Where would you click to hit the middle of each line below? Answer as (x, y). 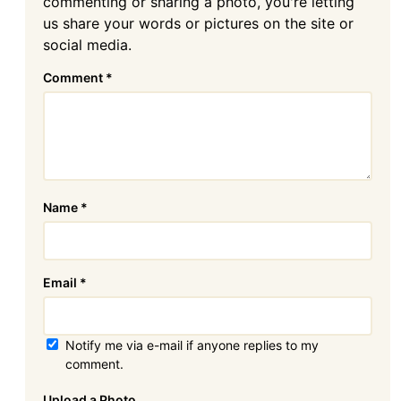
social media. (87, 45)
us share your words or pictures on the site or (198, 24)
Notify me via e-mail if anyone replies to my (192, 346)
